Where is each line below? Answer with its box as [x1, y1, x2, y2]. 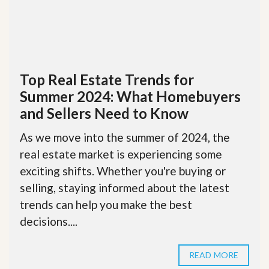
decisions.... [20, 214, 77, 229]
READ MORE [189, 250, 238, 261]
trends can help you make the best [20, 198, 192, 212]
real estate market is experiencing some [20, 147, 222, 162]
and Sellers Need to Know [20, 104, 189, 122]
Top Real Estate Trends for [20, 71, 194, 89]
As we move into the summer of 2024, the [20, 130, 230, 145]
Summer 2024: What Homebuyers [20, 88, 241, 106]
